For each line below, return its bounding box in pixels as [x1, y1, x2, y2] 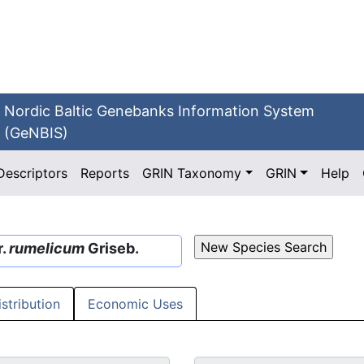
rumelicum [9, 240, 84, 257]
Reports [80, 165, 130, 181]
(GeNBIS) [4, 124, 69, 141]
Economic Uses [88, 296, 183, 313]
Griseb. [84, 240, 139, 257]
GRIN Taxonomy [142, 165, 242, 181]
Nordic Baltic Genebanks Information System [4, 102, 315, 119]
